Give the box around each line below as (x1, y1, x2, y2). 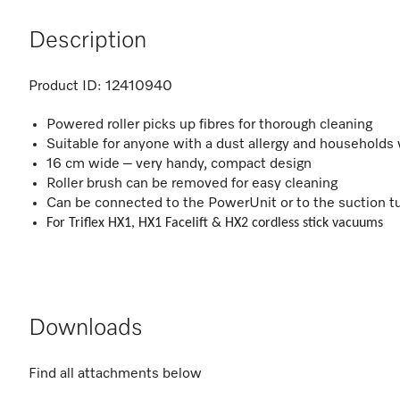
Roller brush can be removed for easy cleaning (46, 177, 337, 191)
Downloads (29, 317, 143, 340)
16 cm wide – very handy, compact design (46, 157, 312, 171)
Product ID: (29, 79, 102, 94)
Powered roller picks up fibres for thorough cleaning (46, 118, 372, 132)
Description (29, 29, 146, 53)
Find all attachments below (29, 367, 202, 381)
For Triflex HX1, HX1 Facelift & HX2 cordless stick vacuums (46, 216, 383, 230)
